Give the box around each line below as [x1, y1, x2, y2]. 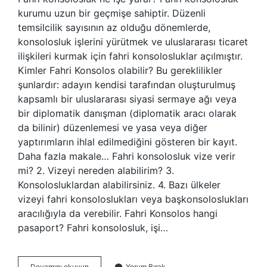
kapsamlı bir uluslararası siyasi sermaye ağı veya [18, 93, 237, 105]
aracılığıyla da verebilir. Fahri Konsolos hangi [18, 207, 218, 219]
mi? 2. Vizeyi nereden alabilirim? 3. [18, 164, 174, 176]
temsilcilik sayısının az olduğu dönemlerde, [18, 21, 210, 33]
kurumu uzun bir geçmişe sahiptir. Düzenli [18, 7, 206, 19]
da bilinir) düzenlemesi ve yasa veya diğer [18, 122, 207, 133]
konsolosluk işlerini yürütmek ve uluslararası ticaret [18, 36, 248, 48]
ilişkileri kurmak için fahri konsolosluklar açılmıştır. [18, 50, 243, 62]
